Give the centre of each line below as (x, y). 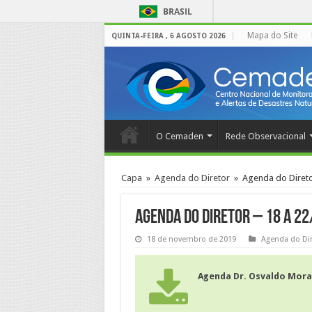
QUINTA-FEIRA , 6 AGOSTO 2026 (168, 36)
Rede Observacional (265, 136)
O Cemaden (179, 136)
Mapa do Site (272, 36)
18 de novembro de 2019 (191, 239)
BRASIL (178, 11)
